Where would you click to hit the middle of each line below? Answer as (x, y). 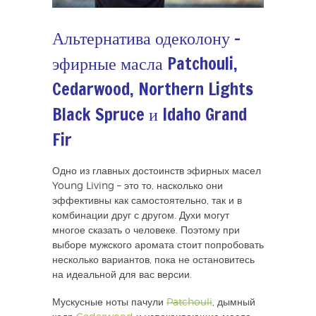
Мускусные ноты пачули (109, 303)
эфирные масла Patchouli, (145, 64)
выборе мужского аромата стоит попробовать (158, 246)
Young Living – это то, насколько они (138, 187)
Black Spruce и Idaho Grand (150, 115)
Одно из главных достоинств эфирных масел (157, 172)
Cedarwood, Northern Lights (153, 89)
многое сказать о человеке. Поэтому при (146, 231)
